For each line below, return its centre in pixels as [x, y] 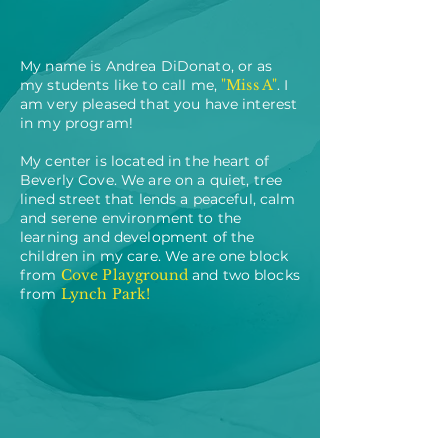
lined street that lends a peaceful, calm [158, 199]
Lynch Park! [105, 294]
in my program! [76, 123]
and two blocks [243, 275]
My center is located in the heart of [145, 161]
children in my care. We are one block [154, 256]
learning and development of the [137, 237]
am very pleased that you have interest [159, 104]
